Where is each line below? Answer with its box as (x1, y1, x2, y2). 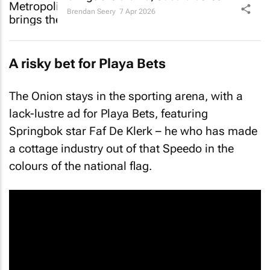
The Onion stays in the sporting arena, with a (9, 84, 243, 98)
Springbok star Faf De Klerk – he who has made (9, 119, 257, 133)
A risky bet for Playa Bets (9, 51, 166, 67)
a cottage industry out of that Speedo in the (9, 136, 234, 151)
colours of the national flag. (9, 154, 152, 168)
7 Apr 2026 (119, 2, 155, 11)
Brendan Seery (67, 2, 116, 11)
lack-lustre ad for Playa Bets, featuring (9, 101, 208, 116)
